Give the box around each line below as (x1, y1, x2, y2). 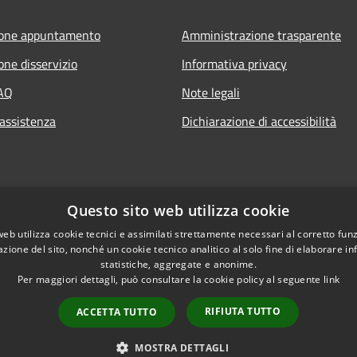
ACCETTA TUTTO (76, 305, 157, 319)
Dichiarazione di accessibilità (182, 111, 336, 131)
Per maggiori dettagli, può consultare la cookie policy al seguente (17, 273, 324, 286)
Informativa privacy (182, 53, 287, 73)
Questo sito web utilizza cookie (67, 201, 290, 220)
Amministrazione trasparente (182, 25, 341, 45)
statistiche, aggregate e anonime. (100, 257, 257, 271)
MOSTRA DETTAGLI (135, 341, 229, 355)
